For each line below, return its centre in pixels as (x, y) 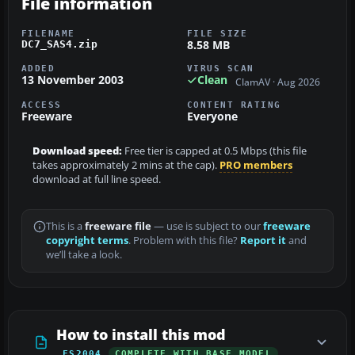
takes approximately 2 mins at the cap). (126, 165)
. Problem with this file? (184, 240)
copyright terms (87, 240)
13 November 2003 (73, 80)
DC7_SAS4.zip (59, 44)
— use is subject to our (207, 226)
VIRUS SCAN (221, 69)
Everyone (212, 116)
